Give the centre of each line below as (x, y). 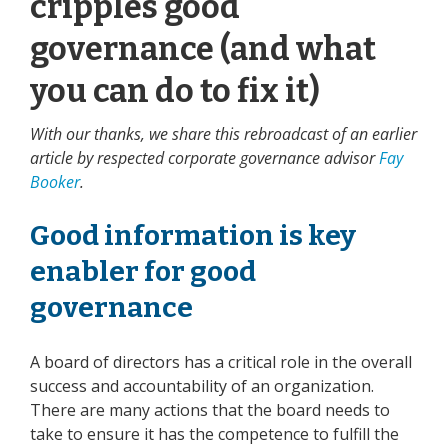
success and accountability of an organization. (202, 386)
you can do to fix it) (175, 91)
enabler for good (143, 272)
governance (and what (203, 49)
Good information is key (193, 236)
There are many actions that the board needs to (210, 410)
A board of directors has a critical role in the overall (221, 362)
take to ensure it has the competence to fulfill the (214, 434)
